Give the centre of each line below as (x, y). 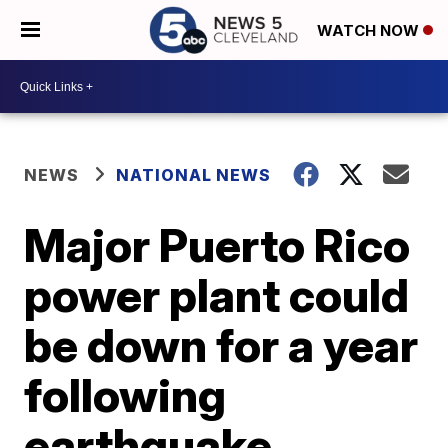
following (125, 395)
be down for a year (221, 345)
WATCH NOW (370, 31)
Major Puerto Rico (217, 245)
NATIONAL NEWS (194, 175)
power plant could (217, 295)
